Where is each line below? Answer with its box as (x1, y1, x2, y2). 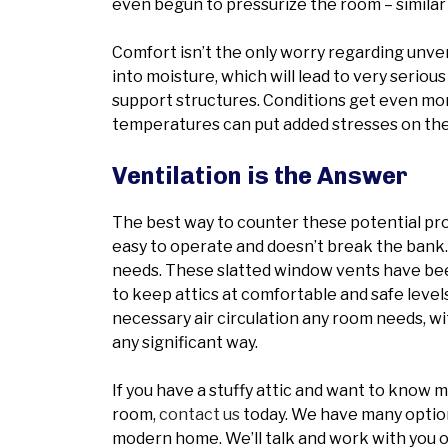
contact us (159, 405, 240, 424)
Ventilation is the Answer (112, 161, 408, 190)
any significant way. (112, 333, 258, 352)
